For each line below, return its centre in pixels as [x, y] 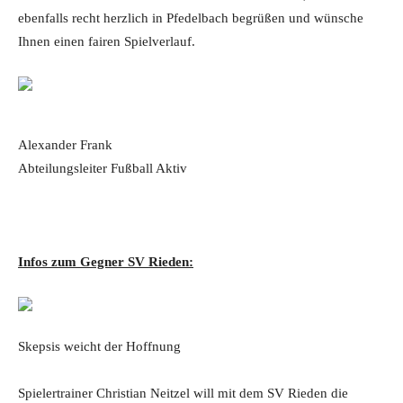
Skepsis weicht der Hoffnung [99, 346]
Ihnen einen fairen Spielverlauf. [107, 41]
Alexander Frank [65, 145]
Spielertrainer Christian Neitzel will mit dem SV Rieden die [183, 393]
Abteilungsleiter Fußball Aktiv [103, 168]
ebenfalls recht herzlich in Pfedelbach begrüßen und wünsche [191, 18]
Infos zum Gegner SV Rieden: [106, 262]
